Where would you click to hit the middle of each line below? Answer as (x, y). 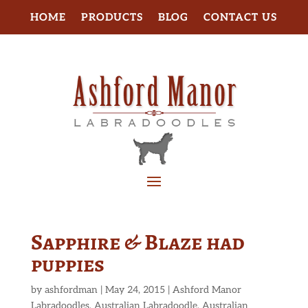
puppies (67, 264)
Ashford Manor (207, 290)
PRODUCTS (112, 17)
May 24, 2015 (135, 290)
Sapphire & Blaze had (137, 242)
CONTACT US (241, 17)
